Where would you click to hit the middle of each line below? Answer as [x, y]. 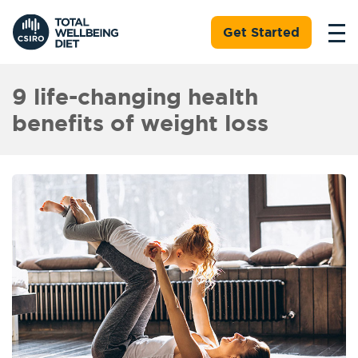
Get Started [261, 32]
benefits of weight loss [140, 123]
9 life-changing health [135, 96]
